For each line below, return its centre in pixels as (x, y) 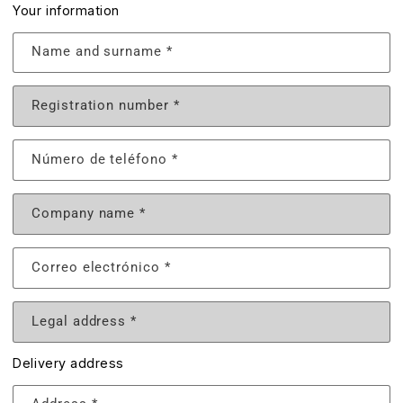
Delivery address (68, 363)
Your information (66, 11)
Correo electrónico (98, 267)
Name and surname (99, 52)
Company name (85, 214)
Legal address (81, 321)
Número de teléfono (102, 160)
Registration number (103, 106)
